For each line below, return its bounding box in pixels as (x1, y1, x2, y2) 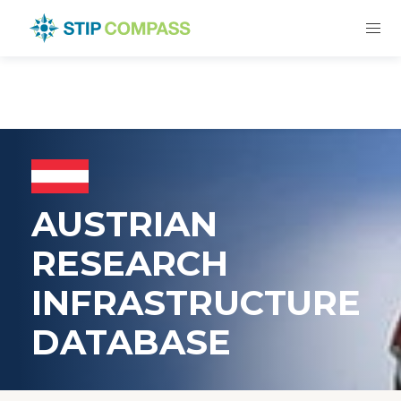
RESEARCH (30, 243, 228, 285)
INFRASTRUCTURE (30, 282, 361, 324)
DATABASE (30, 321, 231, 363)
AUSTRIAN (30, 203, 218, 245)
